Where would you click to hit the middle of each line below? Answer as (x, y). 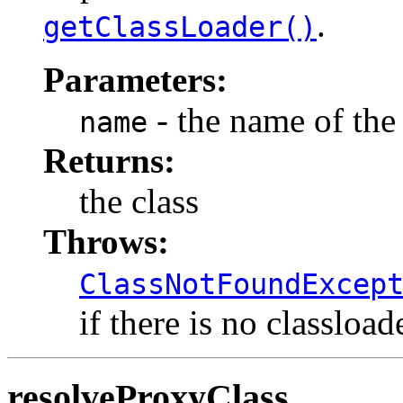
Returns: (109, 161)
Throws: (106, 242)
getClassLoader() (180, 27)
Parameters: (135, 80)
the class (139, 201)
